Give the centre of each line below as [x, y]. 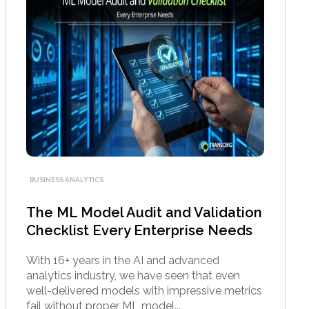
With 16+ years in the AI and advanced [123, 260]
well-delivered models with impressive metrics [144, 290]
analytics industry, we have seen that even [133, 275]
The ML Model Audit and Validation [144, 212]
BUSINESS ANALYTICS [67, 179]
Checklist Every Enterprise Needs [140, 230]
